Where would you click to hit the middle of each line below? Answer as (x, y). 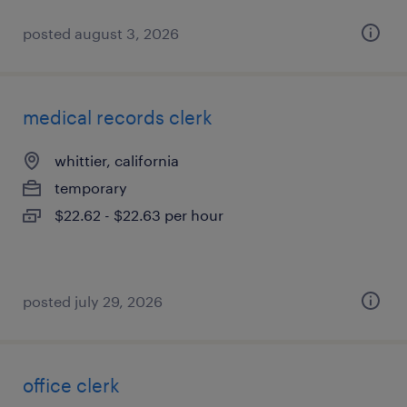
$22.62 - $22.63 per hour (139, 215)
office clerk (71, 385)
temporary (91, 188)
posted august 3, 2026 (101, 33)
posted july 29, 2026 (93, 301)
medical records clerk (118, 117)
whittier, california (117, 160)
